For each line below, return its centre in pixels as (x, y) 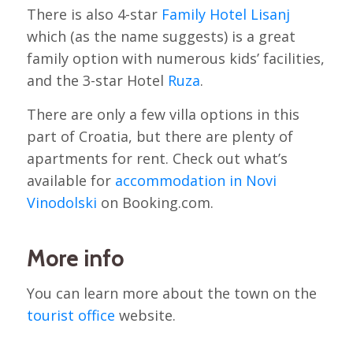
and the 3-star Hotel (97, 80)
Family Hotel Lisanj (225, 14)
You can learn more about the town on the (171, 294)
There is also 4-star (94, 14)
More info (75, 258)
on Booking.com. (155, 202)
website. (145, 316)
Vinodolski (61, 202)
